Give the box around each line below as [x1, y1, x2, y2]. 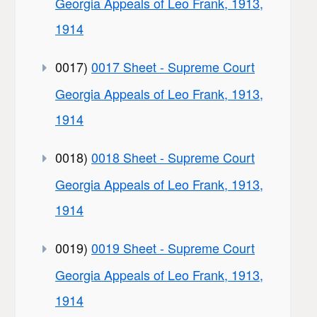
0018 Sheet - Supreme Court [91, 148, 255, 167]
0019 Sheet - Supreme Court [91, 238, 255, 258]
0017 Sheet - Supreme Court [91, 57, 255, 76]
